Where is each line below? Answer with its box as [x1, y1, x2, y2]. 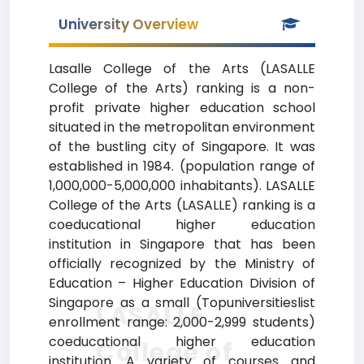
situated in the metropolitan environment [49, 118, 315, 136]
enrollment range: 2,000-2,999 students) [49, 313, 315, 331]
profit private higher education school [49, 98, 315, 117]
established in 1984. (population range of [49, 157, 315, 175]
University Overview [58, 15, 198, 34]
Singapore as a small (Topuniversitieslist [49, 293, 315, 312]
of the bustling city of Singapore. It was [49, 137, 315, 156]
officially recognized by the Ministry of [49, 254, 315, 273]
